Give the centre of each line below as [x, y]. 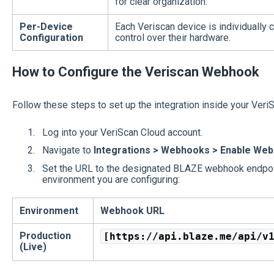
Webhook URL [132, 210]
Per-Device [46, 26]
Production [45, 235]
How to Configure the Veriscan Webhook [135, 72]
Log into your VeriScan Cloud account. [122, 133]
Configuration [51, 37]
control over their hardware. [172, 37]
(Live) [33, 246]
